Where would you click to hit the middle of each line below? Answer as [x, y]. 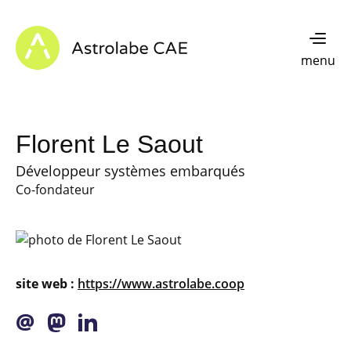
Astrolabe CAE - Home [82, 34]
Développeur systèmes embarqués [130, 171]
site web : [45, 284]
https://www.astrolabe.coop [161, 284]
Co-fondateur [55, 190]
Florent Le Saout [109, 144]
